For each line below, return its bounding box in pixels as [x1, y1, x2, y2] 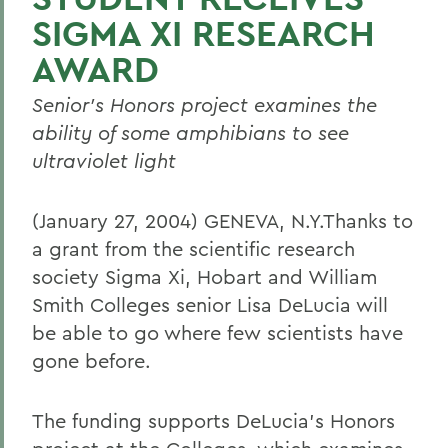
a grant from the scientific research [32, 236, 355, 261]
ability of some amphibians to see [32, 120, 349, 145]
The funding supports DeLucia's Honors [32, 408, 395, 433]
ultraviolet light [32, 148, 176, 173]
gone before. [32, 348, 151, 373]
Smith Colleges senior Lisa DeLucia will [32, 292, 388, 317]
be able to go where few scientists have [32, 320, 403, 345]
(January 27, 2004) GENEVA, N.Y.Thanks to [32, 208, 413, 233]
